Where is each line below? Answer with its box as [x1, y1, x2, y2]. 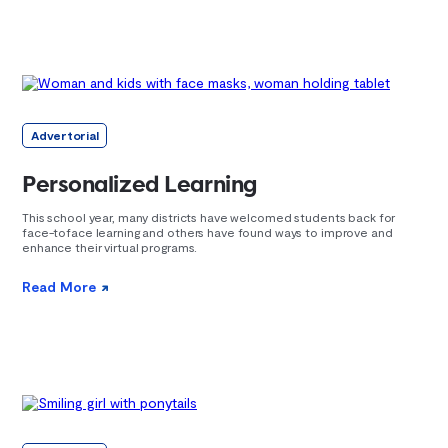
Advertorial [31, 127, 99, 142]
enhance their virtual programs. [22, 239, 198, 254]
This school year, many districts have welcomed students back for [22, 209, 396, 224]
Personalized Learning [22, 168, 258, 199]
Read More [22, 277, 96, 295]
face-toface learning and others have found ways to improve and [22, 224, 393, 239]
